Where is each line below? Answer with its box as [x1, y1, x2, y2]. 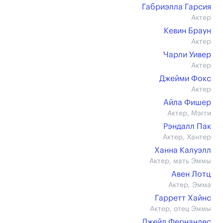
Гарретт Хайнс [155, 194, 211, 202]
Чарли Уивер [163, 51, 211, 59]
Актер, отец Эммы [150, 206, 211, 213]
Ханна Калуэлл [154, 146, 211, 154]
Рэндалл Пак [163, 122, 211, 130]
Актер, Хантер [163, 134, 211, 141]
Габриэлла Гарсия [142, 3, 211, 11]
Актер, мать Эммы [149, 158, 211, 165]
